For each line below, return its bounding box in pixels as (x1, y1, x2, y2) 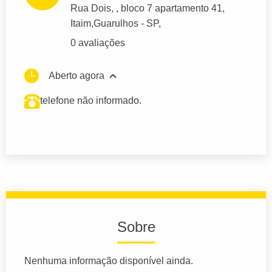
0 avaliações (70, 38, 125, 49)
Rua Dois (70, 3, 111, 14)
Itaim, (70, 18, 93, 29)
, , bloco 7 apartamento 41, (111, 3, 225, 14)
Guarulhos (93, 18, 138, 29)
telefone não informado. (40, 95, 141, 106)
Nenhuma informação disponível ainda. (24, 256, 193, 266)
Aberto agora (49, 70, 104, 81)
